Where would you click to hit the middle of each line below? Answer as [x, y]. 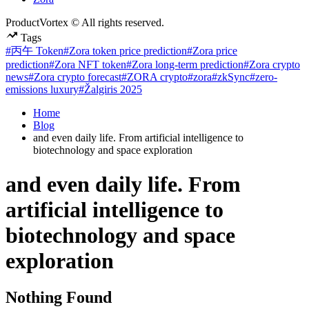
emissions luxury [42, 90]
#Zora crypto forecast [75, 77]
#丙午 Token [34, 51]
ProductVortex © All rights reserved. [85, 23]
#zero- [263, 77]
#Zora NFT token [88, 65]
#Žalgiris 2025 [110, 90]
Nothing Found [59, 298]
